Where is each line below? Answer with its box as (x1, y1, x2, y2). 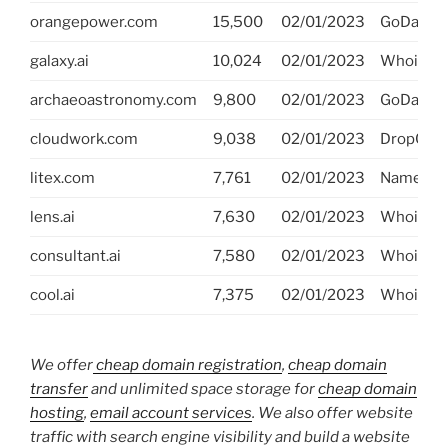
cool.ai (30, 286, 75, 305)
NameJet (379, 169, 443, 188)
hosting (30, 403, 84, 422)
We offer (30, 355, 93, 374)
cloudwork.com (30, 130, 138, 149)
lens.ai (30, 208, 75, 227)
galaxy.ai (30, 52, 89, 71)
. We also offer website (252, 403, 413, 422)
